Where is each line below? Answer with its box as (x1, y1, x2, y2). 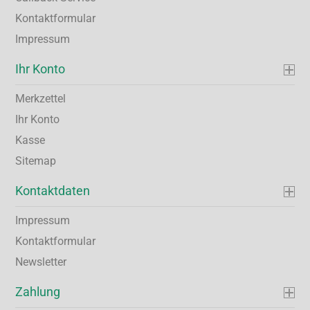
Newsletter (15, 255, 67, 268)
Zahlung (15, 284, 61, 299)
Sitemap (15, 154, 57, 167)
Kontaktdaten (15, 183, 91, 198)
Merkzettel (15, 92, 66, 105)
